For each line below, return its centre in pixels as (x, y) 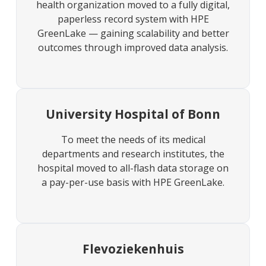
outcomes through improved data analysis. (133, 47)
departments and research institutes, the (133, 154)
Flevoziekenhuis (133, 249)
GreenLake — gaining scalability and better (133, 33)
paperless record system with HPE (133, 19)
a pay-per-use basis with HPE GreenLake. (133, 183)
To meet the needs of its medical (133, 140)
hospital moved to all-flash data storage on (133, 168)
